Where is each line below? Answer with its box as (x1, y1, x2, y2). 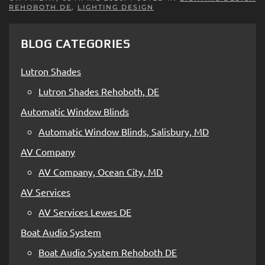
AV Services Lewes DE (38, 205, 131, 218)
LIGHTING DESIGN (77, 2, 154, 11)
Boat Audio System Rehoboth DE (38, 245, 177, 258)
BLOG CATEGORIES (21, 36, 130, 50)
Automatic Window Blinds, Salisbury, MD (38, 125, 209, 137)
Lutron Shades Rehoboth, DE (38, 85, 159, 97)
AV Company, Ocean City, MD (38, 165, 163, 177)
